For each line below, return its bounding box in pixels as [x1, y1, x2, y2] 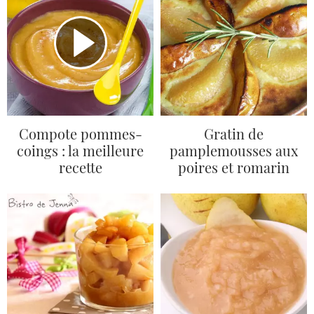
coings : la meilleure [17, 141, 144, 161]
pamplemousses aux [170, 141, 298, 161]
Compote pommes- [18, 124, 142, 144]
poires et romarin [178, 158, 289, 177]
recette [58, 158, 102, 177]
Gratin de [204, 124, 264, 144]
